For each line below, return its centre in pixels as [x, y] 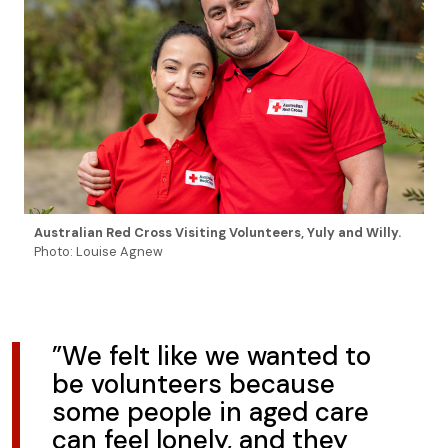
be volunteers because [193, 383]
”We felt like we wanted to [211, 355]
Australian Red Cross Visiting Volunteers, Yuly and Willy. [217, 233]
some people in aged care [210, 411]
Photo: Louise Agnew [98, 252]
